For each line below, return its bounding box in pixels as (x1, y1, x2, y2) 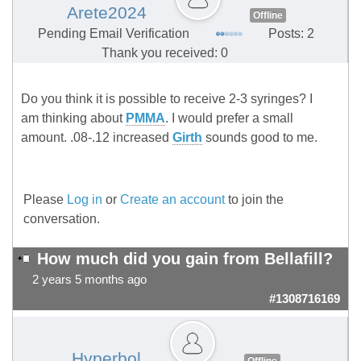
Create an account (120, 193, 225, 207)
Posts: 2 (268, 27, 314, 41)
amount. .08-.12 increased (21, 131, 172, 145)
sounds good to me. (202, 131, 317, 145)
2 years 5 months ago (32, 273, 147, 287)
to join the (225, 193, 284, 207)
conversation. (23, 212, 100, 226)
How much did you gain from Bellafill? (37, 250, 333, 268)
